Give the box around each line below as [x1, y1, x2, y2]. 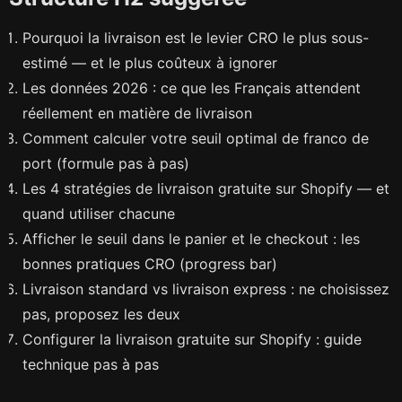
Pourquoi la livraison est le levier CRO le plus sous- [22, 28, 369, 47]
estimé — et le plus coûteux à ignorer [22, 53, 277, 72]
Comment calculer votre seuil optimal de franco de [22, 128, 369, 147]
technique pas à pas [22, 354, 159, 373]
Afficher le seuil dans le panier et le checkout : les [22, 229, 360, 248]
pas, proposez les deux [22, 304, 180, 323]
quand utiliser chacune [22, 204, 175, 223]
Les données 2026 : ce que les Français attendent [22, 78, 361, 97]
